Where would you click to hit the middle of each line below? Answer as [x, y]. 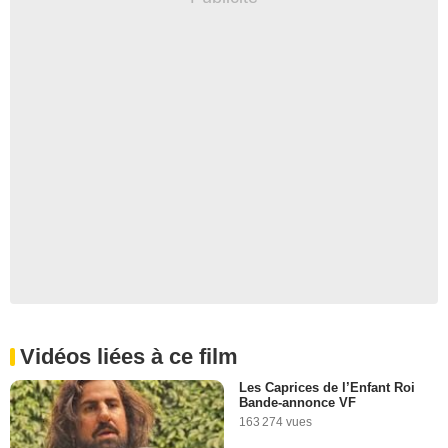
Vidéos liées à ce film [129, 356]
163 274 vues [275, 421]
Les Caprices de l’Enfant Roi [327, 387]
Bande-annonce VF [297, 402]
